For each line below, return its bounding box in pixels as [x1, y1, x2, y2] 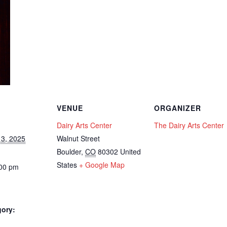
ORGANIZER [154, 102, 201, 113]
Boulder [57, 146, 81, 157]
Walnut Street [57, 133, 100, 143]
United [120, 146, 141, 157]
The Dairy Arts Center [154, 120, 224, 130]
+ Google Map [79, 159, 125, 170]
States [57, 159, 77, 170]
